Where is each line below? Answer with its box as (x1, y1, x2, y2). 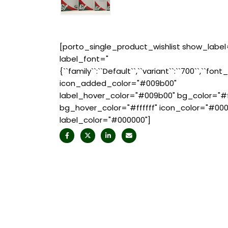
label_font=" (60, 53, 108, 65)
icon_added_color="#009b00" (60, 78, 177, 89)
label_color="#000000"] (60, 115, 151, 126)
